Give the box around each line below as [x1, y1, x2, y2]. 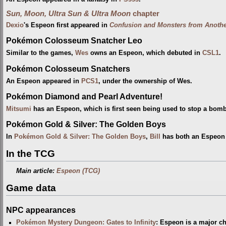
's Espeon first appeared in [24, 21, 109, 29]
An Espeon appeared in [6, 77, 81, 85]
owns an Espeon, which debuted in [88, 49, 202, 57]
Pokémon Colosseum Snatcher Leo [6, 36, 142, 45]
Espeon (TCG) [56, 167, 100, 175]
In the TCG [6, 148, 55, 159]
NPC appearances [6, 205, 76, 215]
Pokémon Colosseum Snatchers [6, 64, 130, 73]
